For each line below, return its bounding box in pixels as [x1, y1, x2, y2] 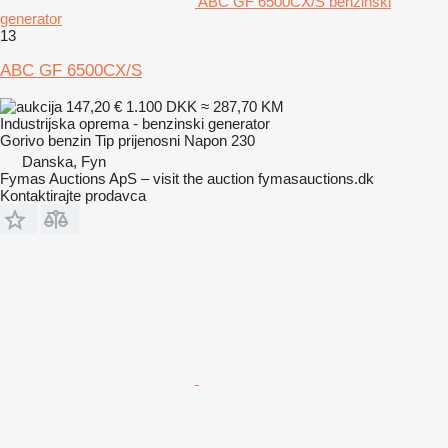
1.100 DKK [126, 97, 197, 115]
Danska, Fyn [22, 152, 106, 170]
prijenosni [118, 131, 180, 149]
